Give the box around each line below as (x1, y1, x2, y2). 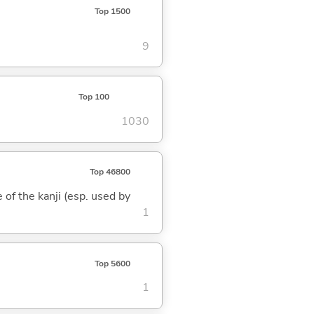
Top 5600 (94, 257, 130, 269)
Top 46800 (89, 166, 130, 178)
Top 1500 (94, 6, 130, 18)
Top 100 (78, 91, 109, 103)
